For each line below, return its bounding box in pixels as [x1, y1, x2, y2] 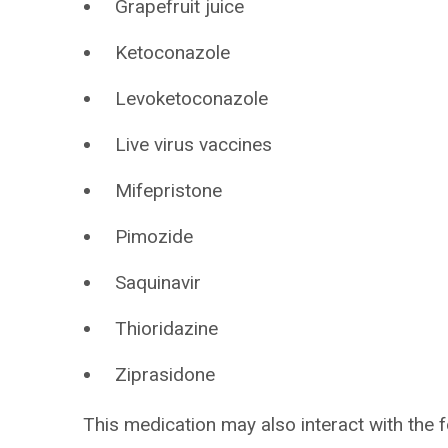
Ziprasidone [115, 363, 216, 386]
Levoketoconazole [115, 87, 269, 110]
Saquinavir [115, 271, 202, 294]
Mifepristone [115, 179, 223, 202]
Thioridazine [115, 317, 219, 340]
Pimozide [115, 225, 194, 248]
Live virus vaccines [115, 133, 273, 156]
